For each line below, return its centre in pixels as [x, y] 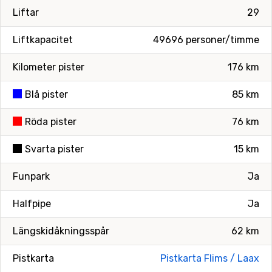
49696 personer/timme [206, 40]
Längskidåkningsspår [61, 231]
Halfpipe [32, 204]
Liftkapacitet [43, 40]
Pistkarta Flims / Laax [210, 258]
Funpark [31, 176]
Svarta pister [54, 149]
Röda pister [51, 122]
